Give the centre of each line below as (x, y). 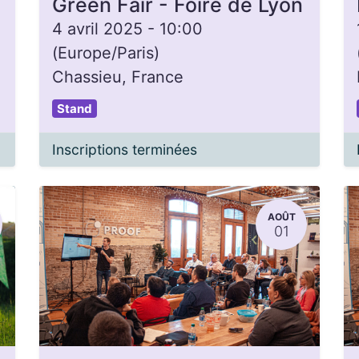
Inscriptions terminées (125, 149)
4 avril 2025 (97, 29)
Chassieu (87, 77)
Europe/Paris (106, 53)
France (157, 77)
